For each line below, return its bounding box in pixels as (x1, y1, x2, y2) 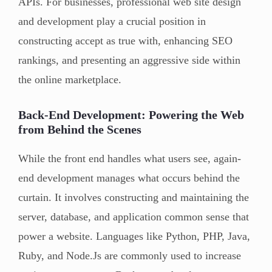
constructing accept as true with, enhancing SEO (18, 34, 233, 47)
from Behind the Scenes (18, 122, 141, 136)
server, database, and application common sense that (18, 210, 249, 223)
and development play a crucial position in (18, 15, 206, 27)
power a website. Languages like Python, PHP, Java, (18, 229, 250, 242)
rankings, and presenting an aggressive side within (18, 53, 240, 66)
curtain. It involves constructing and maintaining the (18, 191, 249, 203)
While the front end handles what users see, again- (18, 152, 241, 165)
